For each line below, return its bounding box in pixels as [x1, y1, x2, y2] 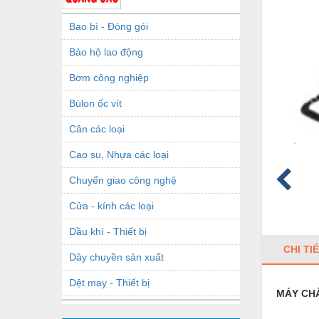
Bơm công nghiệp [69, 71, 149, 83]
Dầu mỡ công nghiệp [69, 302, 164, 314]
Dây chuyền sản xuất [69, 251, 164, 263]
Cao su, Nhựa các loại [69, 148, 169, 160]
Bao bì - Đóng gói [69, 20, 148, 32]
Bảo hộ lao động [69, 46, 143, 58]
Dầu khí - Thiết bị [69, 225, 147, 237]
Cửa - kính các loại [69, 199, 154, 211]
